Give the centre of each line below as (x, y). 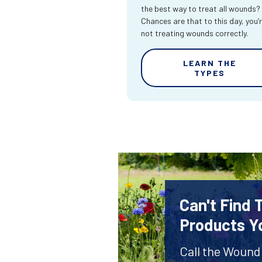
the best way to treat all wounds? (201, 9)
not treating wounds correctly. (194, 33)
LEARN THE (210, 63)
